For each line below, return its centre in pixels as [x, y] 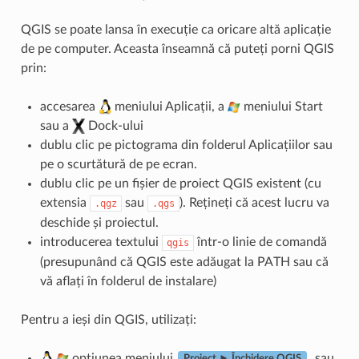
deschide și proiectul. [99, 222]
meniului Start [281, 106]
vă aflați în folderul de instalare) [128, 281]
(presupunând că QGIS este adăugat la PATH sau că [184, 262]
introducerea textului [101, 242]
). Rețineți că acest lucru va [254, 202]
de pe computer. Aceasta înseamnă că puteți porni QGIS [177, 48]
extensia [65, 202]
